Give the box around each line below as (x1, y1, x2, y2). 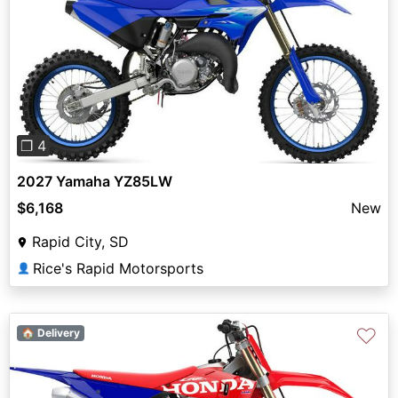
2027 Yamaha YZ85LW (17, 172, 172, 191)
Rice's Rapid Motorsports (33, 259, 203, 278)
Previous (37, 46, 96, 65)
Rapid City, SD (32, 233, 129, 251)
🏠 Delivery (20, 326, 80, 340)
